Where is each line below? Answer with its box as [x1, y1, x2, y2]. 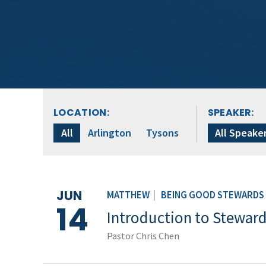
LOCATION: [53, 106, 109, 120]
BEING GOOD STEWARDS [161, 189, 264, 202]
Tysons [145, 126, 179, 140]
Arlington [87, 126, 131, 140]
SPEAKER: [207, 106, 254, 120]
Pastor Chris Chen [107, 230, 179, 242]
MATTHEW [107, 189, 150, 202]
